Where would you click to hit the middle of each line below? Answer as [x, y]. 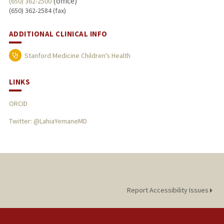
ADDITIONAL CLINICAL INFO [58, 34]
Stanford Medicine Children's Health [77, 56]
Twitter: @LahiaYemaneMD [48, 121]
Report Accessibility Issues [168, 190]
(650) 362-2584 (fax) [37, 11]
